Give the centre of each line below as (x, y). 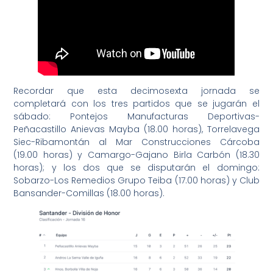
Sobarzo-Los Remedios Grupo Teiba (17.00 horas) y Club (136, 180)
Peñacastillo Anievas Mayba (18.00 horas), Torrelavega (136, 129)
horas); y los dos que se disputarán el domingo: (136, 167)
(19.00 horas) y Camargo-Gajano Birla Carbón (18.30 (136, 154)
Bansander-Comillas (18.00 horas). (89, 193)
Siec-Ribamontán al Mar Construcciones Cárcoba (136, 142)
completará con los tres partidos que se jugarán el (136, 103)
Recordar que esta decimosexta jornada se (136, 90)
